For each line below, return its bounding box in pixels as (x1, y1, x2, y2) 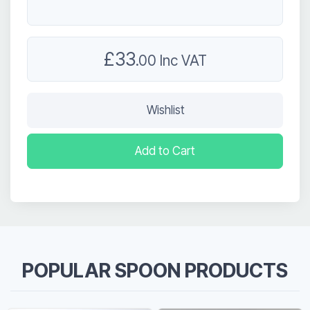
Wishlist (146, 103, 185, 118)
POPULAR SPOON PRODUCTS (22, 259, 288, 283)
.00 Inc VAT (135, 52, 207, 70)
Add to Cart (135, 144, 196, 158)
